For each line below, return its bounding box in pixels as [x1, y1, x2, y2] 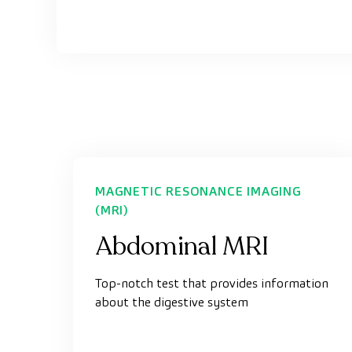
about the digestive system [95, 294, 248, 310]
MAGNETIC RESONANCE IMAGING [95, 183, 302, 200]
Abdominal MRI [95, 229, 269, 264]
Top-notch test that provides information [95, 275, 328, 291]
